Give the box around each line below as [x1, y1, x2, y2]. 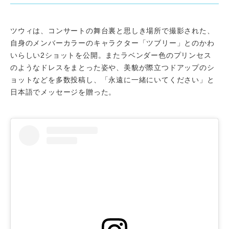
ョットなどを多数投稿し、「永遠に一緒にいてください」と [10, 75, 215, 84]
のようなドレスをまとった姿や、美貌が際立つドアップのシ [10, 63, 215, 72]
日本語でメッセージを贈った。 [10, 87, 117, 96]
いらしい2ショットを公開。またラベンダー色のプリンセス [10, 51, 212, 59]
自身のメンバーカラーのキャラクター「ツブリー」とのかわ [10, 38, 215, 47]
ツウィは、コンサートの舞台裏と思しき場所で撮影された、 [10, 26, 215, 35]
